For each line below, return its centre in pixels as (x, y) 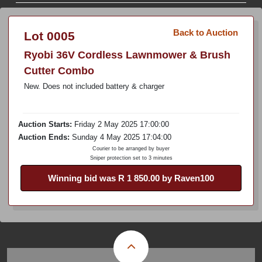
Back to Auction (206, 32)
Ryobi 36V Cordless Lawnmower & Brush (127, 55)
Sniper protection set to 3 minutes (131, 158)
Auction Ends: (44, 137)
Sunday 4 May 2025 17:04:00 (122, 137)
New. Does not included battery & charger (94, 86)
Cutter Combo (59, 71)
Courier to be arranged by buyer (131, 149)
